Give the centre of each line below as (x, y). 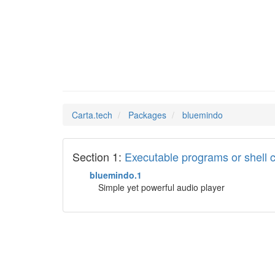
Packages (147, 115)
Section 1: (99, 157)
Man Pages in (114, 69)
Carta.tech (92, 115)
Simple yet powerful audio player (161, 187)
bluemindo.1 (116, 175)
